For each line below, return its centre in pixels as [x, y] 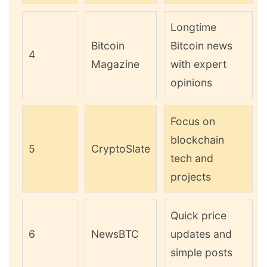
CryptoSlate [121, 149]
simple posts [201, 253]
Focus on [193, 122]
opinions [191, 83]
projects [191, 177]
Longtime [193, 27]
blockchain [197, 140]
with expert [198, 64]
